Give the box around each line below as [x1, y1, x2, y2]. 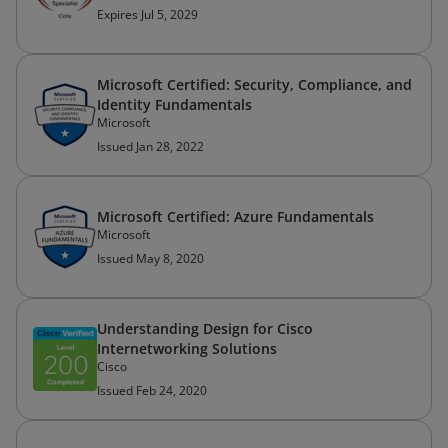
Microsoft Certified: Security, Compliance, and [97, 75, 412, 94]
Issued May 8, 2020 [97, 250, 204, 267]
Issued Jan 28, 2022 [97, 138, 204, 155]
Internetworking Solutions [97, 339, 277, 358]
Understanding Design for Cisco [97, 319, 313, 338]
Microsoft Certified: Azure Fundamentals [97, 207, 374, 226]
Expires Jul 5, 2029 [97, 6, 198, 23]
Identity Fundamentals [97, 95, 252, 114]
